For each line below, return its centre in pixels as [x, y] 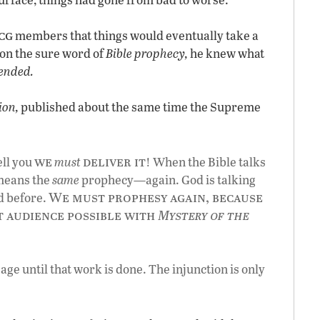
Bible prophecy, [147, 53]
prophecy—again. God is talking [167, 180]
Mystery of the [204, 215]
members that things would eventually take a [136, 35]
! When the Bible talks [206, 162]
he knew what [226, 53]
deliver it [114, 161]
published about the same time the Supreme [140, 107]
